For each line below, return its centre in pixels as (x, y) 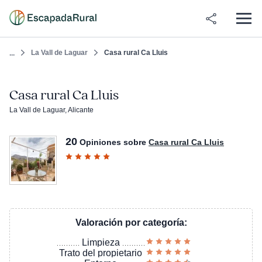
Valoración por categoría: (131, 223)
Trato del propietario (101, 253)
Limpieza (101, 242)
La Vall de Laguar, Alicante (51, 110)
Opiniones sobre (113, 142)
